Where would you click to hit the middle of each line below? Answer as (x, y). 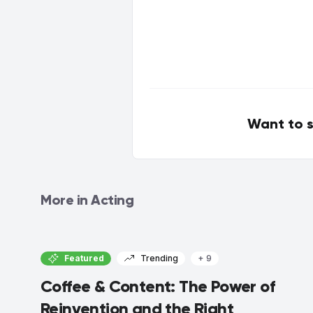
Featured (84, 258)
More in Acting (87, 199)
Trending (159, 258)
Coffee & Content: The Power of (158, 286)
